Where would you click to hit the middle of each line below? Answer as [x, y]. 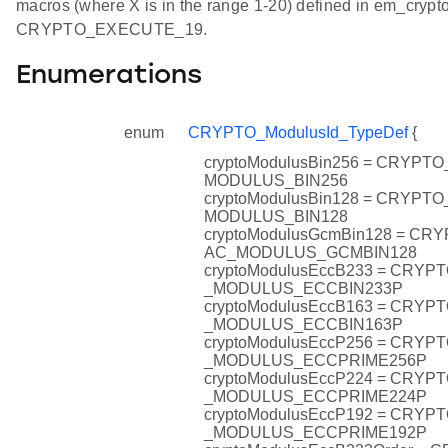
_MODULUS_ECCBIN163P [303, 325]
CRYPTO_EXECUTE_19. [112, 29]
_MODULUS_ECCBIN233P [303, 289]
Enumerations [109, 77]
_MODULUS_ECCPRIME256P [315, 361]
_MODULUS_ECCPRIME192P [315, 433]
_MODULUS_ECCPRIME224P [315, 397]
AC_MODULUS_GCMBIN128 [310, 253]
